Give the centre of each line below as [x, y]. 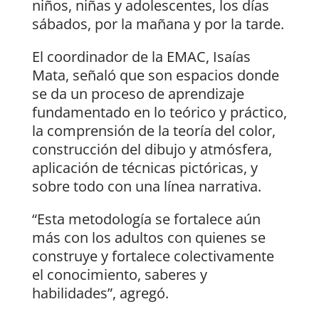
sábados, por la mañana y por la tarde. [158, 24]
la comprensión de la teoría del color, [153, 131]
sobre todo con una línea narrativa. [146, 187]
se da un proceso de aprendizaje [138, 94]
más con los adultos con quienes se [148, 238]
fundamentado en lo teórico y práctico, [159, 113]
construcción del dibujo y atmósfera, [152, 150]
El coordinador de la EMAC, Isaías [141, 57]
